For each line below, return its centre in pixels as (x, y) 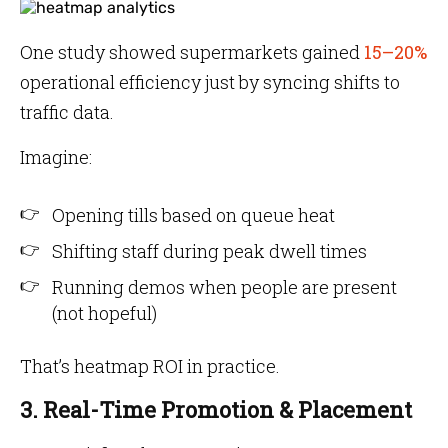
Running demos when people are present (224, 287)
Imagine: (56, 157)
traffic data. (67, 112)
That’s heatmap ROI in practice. (150, 366)
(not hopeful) (104, 313)
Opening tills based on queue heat (193, 215)
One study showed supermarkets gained (190, 52)
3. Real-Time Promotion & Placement (216, 409)
